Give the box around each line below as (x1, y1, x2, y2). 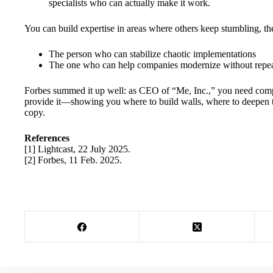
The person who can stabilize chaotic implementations (49, 49, 256, 60)
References (24, 133, 69, 144)
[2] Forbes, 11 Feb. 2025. (24, 155, 122, 166)
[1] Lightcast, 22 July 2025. (24, 144, 130, 155)
